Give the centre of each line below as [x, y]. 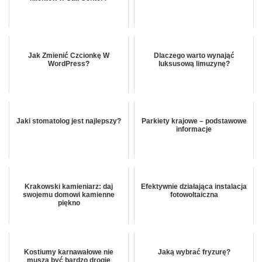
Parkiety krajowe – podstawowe [194, 121]
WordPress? [69, 63]
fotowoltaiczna [194, 194]
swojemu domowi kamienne [69, 194]
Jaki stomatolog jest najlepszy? [69, 121]
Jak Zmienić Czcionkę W [69, 55]
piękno [69, 203]
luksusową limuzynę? [194, 63]
